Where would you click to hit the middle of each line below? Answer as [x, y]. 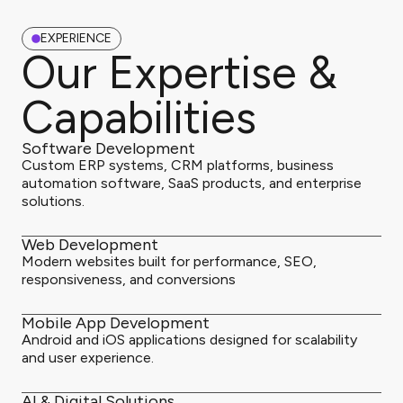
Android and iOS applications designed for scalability [189, 340]
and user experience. [88, 358]
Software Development [108, 148]
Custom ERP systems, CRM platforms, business [178, 165]
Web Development [90, 245]
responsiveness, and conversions [129, 279]
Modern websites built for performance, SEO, [169, 261]
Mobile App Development [116, 323]
